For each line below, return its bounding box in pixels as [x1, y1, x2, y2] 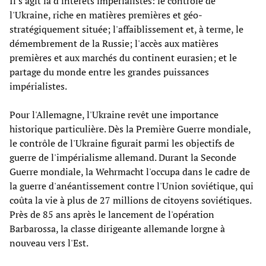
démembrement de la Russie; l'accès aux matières [9, 36, 218, 50]
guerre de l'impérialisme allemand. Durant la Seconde [9, 150, 236, 164]
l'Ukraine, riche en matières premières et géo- [9, 8, 202, 21]
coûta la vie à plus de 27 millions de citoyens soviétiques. [9, 193, 251, 207]
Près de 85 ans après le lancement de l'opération [9, 207, 214, 221]
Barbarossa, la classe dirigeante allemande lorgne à [9, 221, 225, 235]
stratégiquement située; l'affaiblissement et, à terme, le [9, 22, 243, 36]
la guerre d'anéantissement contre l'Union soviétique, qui [9, 179, 254, 192]
